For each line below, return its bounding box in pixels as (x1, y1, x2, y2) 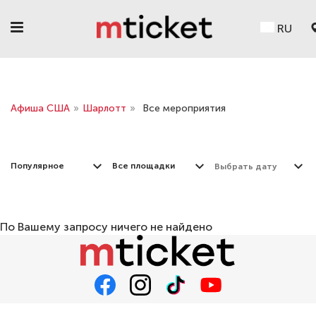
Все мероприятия (142, 102, 226, 114)
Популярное (11, 161, 64, 171)
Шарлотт (83, 102, 126, 114)
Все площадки (112, 161, 176, 171)
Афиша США (11, 102, 70, 114)
